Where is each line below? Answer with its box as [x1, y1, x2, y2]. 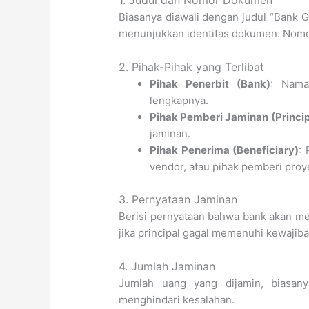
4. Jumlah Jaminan [119, 259, 216, 273]
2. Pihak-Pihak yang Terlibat [119, 60, 265, 74]
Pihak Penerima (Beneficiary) [150, 143, 299, 157]
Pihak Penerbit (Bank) [150, 77, 270, 91]
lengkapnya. [150, 94, 209, 108]
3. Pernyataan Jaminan [119, 192, 238, 206]
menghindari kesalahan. [119, 292, 235, 306]
